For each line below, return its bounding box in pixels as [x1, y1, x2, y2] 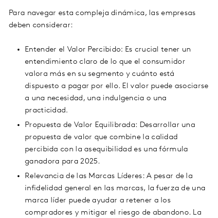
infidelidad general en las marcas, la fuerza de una [25, 184, 206, 193]
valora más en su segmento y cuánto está [25, 70, 175, 78]
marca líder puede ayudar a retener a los [25, 197, 171, 205]
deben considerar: [9, 21, 73, 30]
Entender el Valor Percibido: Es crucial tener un [25, 46, 191, 54]
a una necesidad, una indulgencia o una [25, 94, 167, 103]
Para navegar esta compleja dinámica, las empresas [9, 9, 196, 18]
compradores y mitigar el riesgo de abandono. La [25, 209, 202, 217]
